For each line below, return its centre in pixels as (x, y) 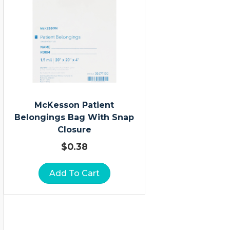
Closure (74, 130)
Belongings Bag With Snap (74, 118)
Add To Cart (74, 174)
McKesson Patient (74, 105)
